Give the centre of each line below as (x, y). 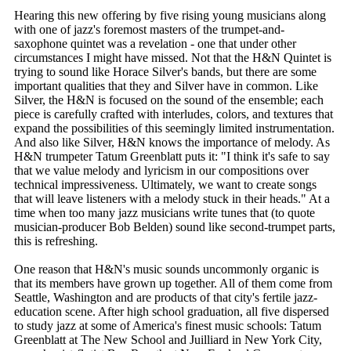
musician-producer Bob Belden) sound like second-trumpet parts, (175, 226)
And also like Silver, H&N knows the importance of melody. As (172, 142)
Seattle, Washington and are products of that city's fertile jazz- (166, 297)
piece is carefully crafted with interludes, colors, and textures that (174, 114)
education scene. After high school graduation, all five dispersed (172, 311)
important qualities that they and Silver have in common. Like (166, 85)
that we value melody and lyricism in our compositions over (161, 170)
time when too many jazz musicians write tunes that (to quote (165, 212)
